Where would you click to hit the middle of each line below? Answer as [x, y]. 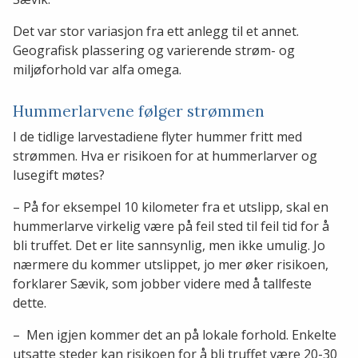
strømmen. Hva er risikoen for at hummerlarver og [165, 156]
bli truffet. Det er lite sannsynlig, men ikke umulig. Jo [169, 246]
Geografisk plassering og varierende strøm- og [154, 51]
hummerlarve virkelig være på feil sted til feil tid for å [171, 227]
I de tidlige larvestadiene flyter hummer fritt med [157, 137]
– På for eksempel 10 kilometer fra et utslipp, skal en [171, 207]
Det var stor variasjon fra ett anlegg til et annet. [156, 32]
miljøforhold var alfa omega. [97, 70]
